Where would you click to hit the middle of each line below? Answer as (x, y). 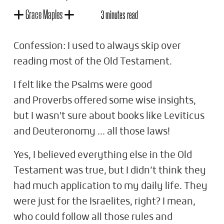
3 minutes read (119, 14)
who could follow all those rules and (93, 217)
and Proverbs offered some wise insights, (105, 101)
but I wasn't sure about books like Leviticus (109, 116)
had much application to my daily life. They (110, 186)
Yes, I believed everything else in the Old (103, 155)
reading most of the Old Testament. (93, 62)
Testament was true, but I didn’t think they (110, 171)
